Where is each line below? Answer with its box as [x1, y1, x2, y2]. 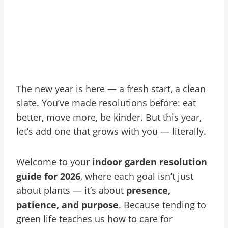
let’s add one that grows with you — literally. [16, 125, 206, 137]
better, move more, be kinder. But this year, [16, 111, 202, 123]
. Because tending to [119, 198, 206, 211]
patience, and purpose [16, 198, 119, 211]
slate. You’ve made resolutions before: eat [16, 97, 196, 109]
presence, [126, 184, 170, 196]
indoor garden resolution [92, 156, 207, 168]
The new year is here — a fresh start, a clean [16, 82, 206, 95]
